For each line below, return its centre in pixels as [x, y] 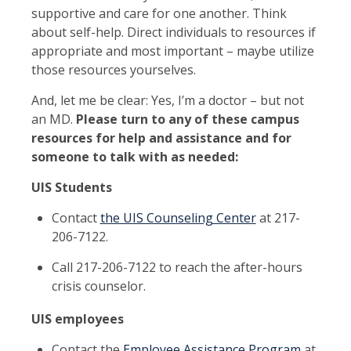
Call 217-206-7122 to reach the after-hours [177, 267]
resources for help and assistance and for [161, 138]
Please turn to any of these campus [186, 119]
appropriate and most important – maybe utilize [173, 51]
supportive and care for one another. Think [159, 13]
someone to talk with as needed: [135, 156]
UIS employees [78, 318]
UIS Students [72, 187]
